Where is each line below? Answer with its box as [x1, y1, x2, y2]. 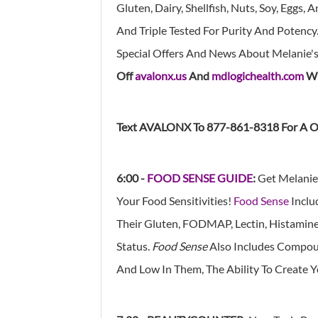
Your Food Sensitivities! [116, 193, 234, 207]
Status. [116, 238, 152, 253]
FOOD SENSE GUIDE [147, 170, 253, 185]
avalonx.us [135, 68, 187, 82]
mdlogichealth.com [212, 68, 304, 82]
